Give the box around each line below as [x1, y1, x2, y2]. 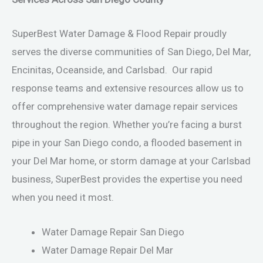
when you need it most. [12, 191, 114, 204]
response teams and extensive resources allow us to [12, 82, 244, 95]
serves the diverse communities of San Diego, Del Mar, [12, 46, 251, 58]
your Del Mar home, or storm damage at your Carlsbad [12, 155, 251, 167]
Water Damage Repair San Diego [42, 225, 184, 238]
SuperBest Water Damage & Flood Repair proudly [12, 28, 227, 40]
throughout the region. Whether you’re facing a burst [12, 119, 242, 131]
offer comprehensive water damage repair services [12, 100, 238, 113]
